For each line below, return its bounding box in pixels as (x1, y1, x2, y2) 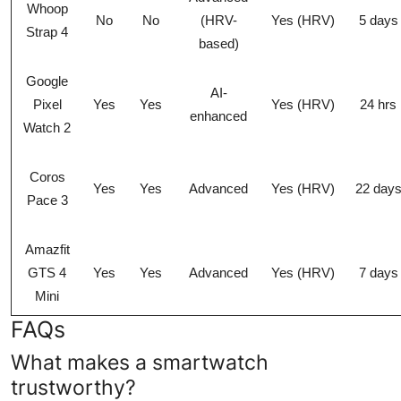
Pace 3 (26, 192, 68, 208)
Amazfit (24, 241, 70, 257)
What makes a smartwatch (11, 348, 269, 375)
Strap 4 (26, 23, 68, 39)
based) (198, 35, 239, 51)
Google (26, 73, 68, 89)
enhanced (190, 107, 247, 124)
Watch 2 (23, 119, 71, 135)
